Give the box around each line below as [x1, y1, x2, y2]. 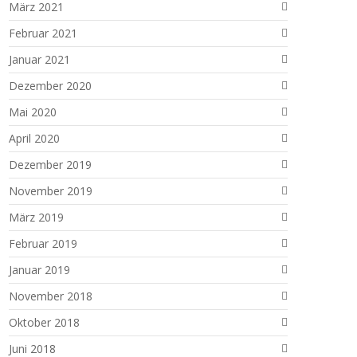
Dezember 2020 [9, 78, 92, 93]
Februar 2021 [9, 25, 77, 41]
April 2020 [9, 131, 60, 146]
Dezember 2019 [9, 157, 92, 172]
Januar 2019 [9, 262, 70, 277]
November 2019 [9, 183, 92, 198]
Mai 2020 [9, 104, 57, 120]
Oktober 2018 [9, 315, 80, 330]
